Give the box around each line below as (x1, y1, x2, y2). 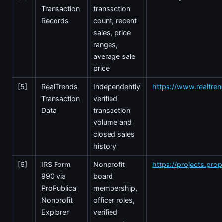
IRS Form (41, 160, 71, 168)
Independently (93, 82, 141, 91)
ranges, (93, 40, 118, 49)
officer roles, (93, 195, 135, 204)
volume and (93, 117, 132, 126)
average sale (93, 52, 136, 60)
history (93, 141, 117, 150)
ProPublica (41, 183, 77, 192)
